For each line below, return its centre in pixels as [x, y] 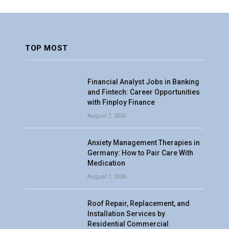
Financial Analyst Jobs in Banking [143, 82]
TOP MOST [47, 48]
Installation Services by [126, 214]
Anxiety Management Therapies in [144, 143]
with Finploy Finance [121, 102]
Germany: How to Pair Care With [140, 153]
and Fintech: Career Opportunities [144, 92]
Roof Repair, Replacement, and [139, 203]
